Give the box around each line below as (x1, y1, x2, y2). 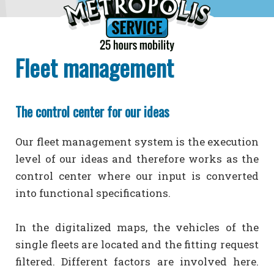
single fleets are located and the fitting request (15, 237, 259, 251)
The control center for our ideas (15, 102, 169, 121)
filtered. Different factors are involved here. (15, 254, 259, 268)
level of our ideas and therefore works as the (15, 152, 259, 166)
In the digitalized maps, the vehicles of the (15, 220, 259, 234)
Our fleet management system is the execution (15, 135, 259, 149)
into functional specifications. (15, 186, 171, 200)
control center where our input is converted (15, 169, 259, 183)
